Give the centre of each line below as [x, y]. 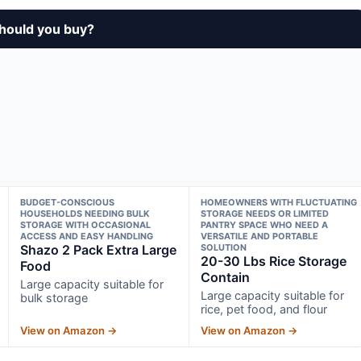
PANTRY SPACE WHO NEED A [265, 224]
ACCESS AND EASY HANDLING [86, 236]
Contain [226, 277]
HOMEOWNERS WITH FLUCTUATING [279, 202]
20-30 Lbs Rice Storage [274, 261]
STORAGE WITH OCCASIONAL [85, 224]
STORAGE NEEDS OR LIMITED [265, 213]
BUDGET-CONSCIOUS [67, 202]
